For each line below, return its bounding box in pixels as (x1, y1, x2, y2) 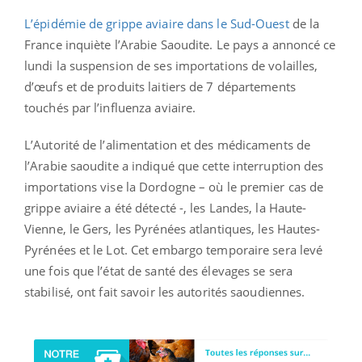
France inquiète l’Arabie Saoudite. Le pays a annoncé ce (24, 36, 336, 53)
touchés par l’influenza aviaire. (24, 99, 196, 116)
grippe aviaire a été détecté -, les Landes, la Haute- (24, 199, 307, 216)
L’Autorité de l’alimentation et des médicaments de (24, 136, 311, 153)
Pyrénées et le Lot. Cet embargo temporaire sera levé (24, 241, 323, 258)
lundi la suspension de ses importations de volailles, (24, 57, 318, 74)
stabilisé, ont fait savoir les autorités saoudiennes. (24, 283, 305, 300)
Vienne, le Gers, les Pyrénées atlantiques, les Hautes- (24, 220, 321, 237)
